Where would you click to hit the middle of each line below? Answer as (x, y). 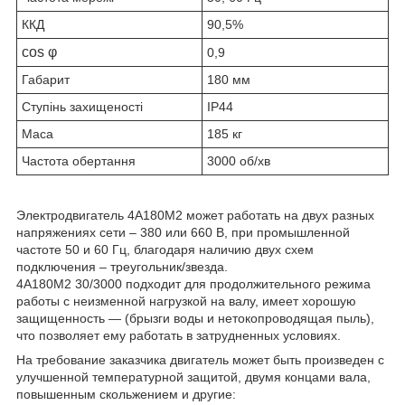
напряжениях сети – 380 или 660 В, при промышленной (183, 233)
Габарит (46, 80)
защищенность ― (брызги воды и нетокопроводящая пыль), (195, 319)
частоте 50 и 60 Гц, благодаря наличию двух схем (165, 250)
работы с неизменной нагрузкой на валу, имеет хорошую (186, 301)
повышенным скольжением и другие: (126, 395)
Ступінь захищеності (82, 107)
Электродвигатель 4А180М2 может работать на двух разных (195, 216)
